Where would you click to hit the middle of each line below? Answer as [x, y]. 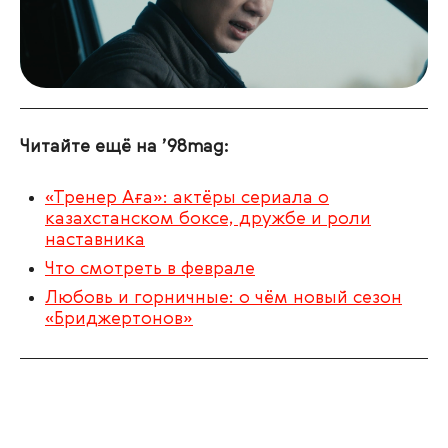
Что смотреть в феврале [150, 269]
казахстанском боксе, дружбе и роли [208, 219]
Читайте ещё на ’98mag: [124, 147]
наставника [95, 240]
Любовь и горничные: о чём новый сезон [223, 297]
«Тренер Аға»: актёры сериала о [187, 198]
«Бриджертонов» [119, 318]
